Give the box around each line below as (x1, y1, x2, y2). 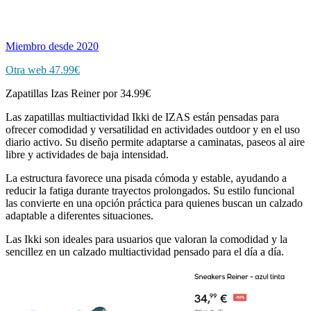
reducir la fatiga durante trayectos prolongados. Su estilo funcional (6, 184, 294, 196)
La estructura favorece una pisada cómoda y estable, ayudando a (6, 171, 287, 184)
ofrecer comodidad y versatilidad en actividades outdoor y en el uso (6, 123, 300, 135)
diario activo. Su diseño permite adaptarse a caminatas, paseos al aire (6, 135, 305, 148)
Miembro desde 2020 (6, 40, 99, 52)
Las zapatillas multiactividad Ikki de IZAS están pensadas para (6, 110, 279, 123)
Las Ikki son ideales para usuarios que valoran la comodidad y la (6, 233, 287, 245)
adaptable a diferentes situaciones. (6, 209, 153, 221)
